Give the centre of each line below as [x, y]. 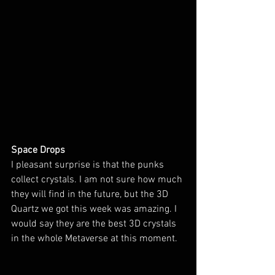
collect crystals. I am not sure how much [98, 180]
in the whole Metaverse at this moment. [94, 239]
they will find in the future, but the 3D [91, 195]
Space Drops [38, 150]
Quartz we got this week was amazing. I [95, 209]
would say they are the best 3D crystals [95, 224]
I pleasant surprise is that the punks [89, 165]
